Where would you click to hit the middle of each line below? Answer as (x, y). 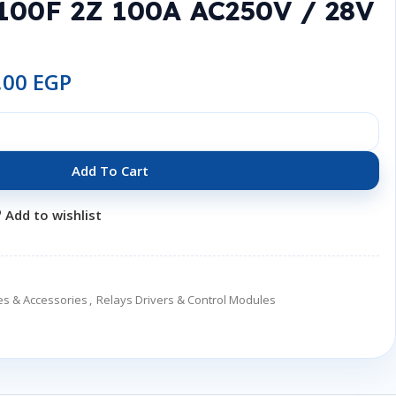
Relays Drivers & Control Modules (186, 300)
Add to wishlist (53, 214)
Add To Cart (110, 171)
